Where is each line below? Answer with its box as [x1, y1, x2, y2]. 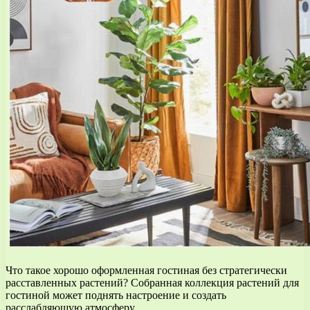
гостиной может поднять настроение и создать [6, 289, 226, 301]
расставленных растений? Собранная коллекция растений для [6, 276, 299, 289]
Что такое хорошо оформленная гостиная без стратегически [6, 264, 287, 276]
